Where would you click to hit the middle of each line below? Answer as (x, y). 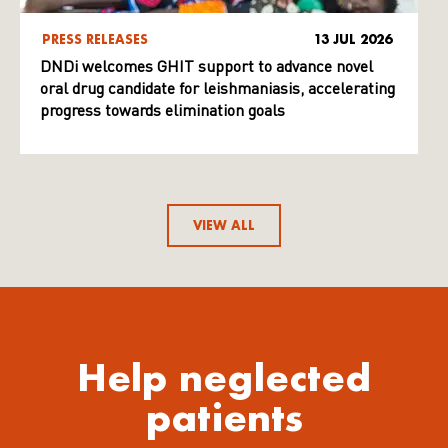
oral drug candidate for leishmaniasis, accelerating (217, 89)
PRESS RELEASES (95, 39)
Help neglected (224, 376)
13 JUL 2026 (353, 39)
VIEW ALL (224, 225)
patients (224, 416)
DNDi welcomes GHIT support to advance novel (206, 67)
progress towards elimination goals (162, 111)
